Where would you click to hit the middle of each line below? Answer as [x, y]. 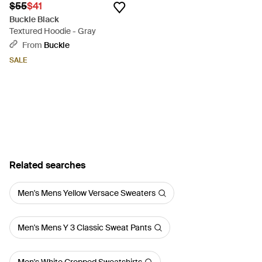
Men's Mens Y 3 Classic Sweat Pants [85, 227]
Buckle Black [34, 19]
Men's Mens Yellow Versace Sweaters [87, 193]
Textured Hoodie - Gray [53, 31]
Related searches [47, 165]
